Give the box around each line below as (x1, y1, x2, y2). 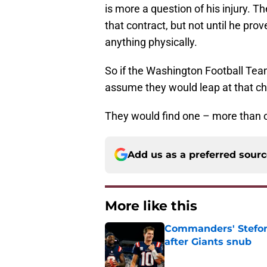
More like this (105, 197, 197, 214)
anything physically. (105, 35, 197, 48)
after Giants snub (164, 235, 252, 247)
